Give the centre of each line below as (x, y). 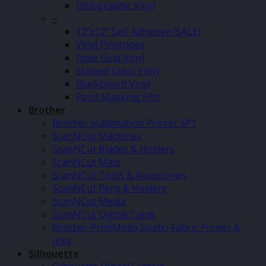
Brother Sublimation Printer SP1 (124, 123)
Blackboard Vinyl (113, 84)
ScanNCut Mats (87, 162)
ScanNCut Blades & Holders (113, 149)
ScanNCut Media (89, 201)
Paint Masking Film (118, 97)
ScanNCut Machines (97, 136)
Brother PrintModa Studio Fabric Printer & (146, 227)
